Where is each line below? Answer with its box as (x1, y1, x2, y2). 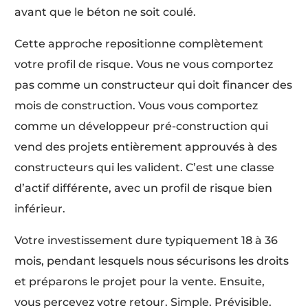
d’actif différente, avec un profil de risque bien (14, 181, 273, 195)
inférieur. (14, 201, 66, 215)
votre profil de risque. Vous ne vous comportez (14, 57, 274, 71)
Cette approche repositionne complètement (14, 36, 264, 50)
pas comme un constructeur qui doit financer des (14, 78, 293, 91)
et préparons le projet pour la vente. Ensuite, (14, 274, 265, 288)
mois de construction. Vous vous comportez (14, 98, 258, 112)
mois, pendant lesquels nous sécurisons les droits (14, 254, 289, 267)
